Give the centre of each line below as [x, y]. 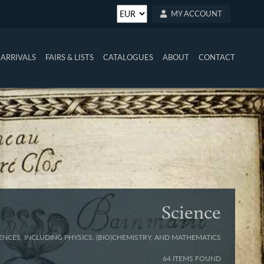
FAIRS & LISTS [70, 57]
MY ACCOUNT [197, 13]
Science [192, 212]
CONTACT [217, 57]
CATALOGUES [128, 57]
